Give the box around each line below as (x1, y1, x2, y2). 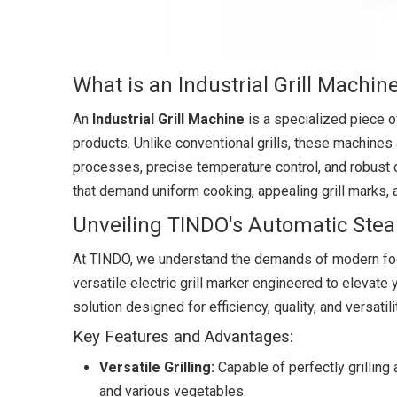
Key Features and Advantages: (73, 327, 293, 346)
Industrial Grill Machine (92, 111, 245, 128)
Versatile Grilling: (99, 359, 214, 376)
